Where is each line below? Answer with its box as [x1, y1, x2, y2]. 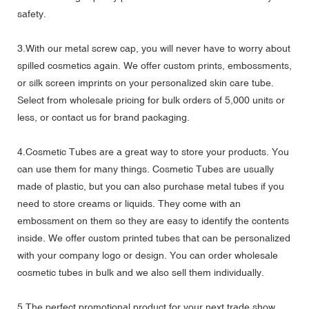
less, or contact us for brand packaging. [17, 111, 190, 123]
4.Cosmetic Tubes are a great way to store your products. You [17, 146, 289, 157]
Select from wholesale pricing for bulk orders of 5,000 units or [17, 94, 285, 106]
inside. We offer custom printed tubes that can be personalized [17, 232, 290, 243]
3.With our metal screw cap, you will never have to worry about [17, 42, 290, 54]
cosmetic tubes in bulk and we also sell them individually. [17, 266, 264, 278]
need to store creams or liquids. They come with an [17, 197, 241, 209]
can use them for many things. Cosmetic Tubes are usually [17, 163, 274, 175]
